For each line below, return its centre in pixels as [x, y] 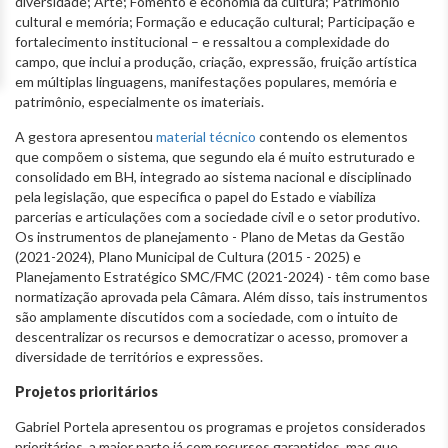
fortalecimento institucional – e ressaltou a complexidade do [202, 41]
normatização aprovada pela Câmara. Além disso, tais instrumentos [221, 296]
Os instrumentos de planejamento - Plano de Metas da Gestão [210, 236]
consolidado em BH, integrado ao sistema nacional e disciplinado [213, 176]
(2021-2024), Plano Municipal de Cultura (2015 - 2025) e [188, 256]
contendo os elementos [332, 136]
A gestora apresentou [85, 136]
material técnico [206, 136]
